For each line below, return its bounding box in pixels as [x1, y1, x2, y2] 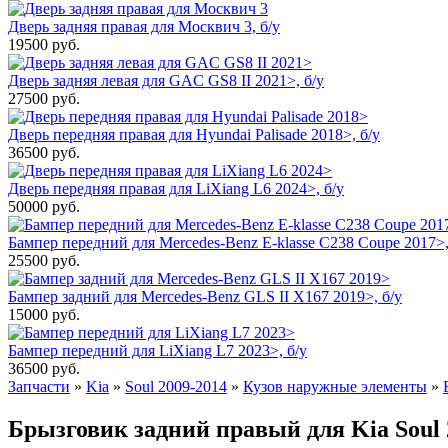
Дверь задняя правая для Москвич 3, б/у [8, 17, 280, 35]
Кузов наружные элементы [243, 377, 427, 395]
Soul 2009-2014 [125, 377, 227, 395]
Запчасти [8, 377, 70, 395]
